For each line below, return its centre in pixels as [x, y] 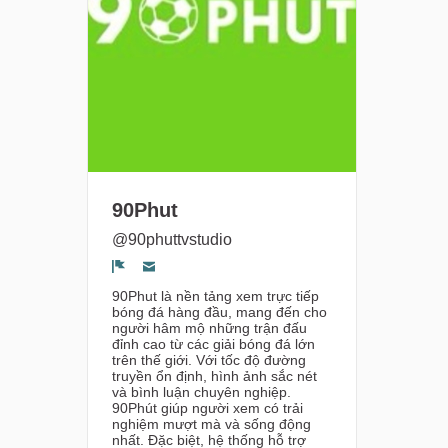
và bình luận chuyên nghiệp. [201, 391]
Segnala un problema [213, 285]
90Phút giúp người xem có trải [207, 407]
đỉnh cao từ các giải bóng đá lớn [213, 343]
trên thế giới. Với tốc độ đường [209, 359]
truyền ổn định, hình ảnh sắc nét [214, 375]
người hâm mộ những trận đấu [209, 327]
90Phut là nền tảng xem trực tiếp [215, 295]
